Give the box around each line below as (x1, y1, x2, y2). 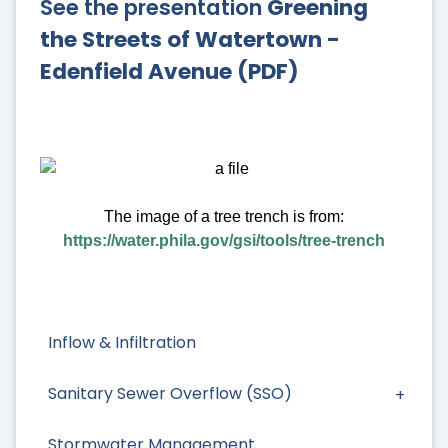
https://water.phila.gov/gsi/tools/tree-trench (63, 232, 385, 250)
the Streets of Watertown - (40, 23, 340, 55)
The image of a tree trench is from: (104, 208, 344, 226)
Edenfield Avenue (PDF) (40, 55, 299, 87)
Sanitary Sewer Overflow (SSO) (48, 381, 292, 405)
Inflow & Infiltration (48, 330, 196, 354)
